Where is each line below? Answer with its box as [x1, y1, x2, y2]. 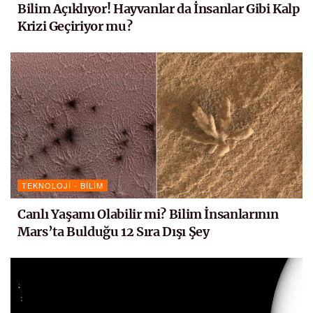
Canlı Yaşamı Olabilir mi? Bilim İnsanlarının [17, 206, 279, 223]
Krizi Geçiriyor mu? [17, 18, 133, 35]
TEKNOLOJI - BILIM [22, 180, 103, 191]
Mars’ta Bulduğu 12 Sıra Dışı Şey [17, 224, 210, 240]
